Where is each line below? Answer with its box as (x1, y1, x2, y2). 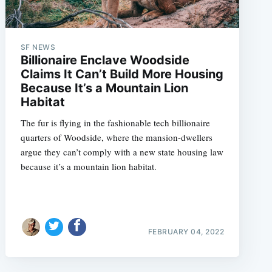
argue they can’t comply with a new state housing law (20, 146, 223, 158)
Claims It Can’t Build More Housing (20, 67, 223, 81)
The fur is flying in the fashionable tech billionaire (20, 117, 210, 129)
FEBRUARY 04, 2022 (148, 226, 225, 236)
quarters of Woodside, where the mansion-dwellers (20, 131, 212, 143)
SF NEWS (20, 42, 56, 52)
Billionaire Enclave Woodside (20, 53, 189, 67)
